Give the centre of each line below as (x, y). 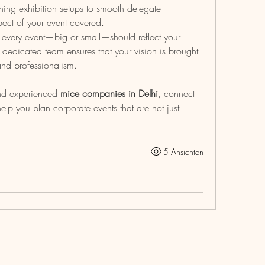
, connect (176, 93)
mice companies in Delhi (109, 93)
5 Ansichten (183, 151)
